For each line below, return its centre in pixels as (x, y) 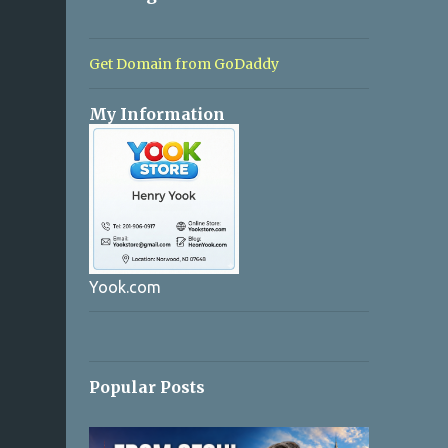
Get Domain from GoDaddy (183, 64)
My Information (156, 114)
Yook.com (124, 287)
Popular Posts (146, 387)
